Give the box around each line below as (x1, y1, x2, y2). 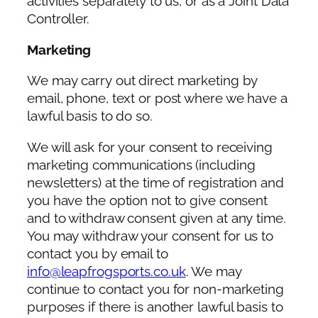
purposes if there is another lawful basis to (27, 299, 283, 314)
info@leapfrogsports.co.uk (27, 263, 186, 279)
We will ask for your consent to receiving (27, 139, 273, 155)
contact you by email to (27, 246, 168, 261)
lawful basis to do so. (27, 109, 153, 124)
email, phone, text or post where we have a (27, 91, 287, 106)
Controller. (27, 11, 89, 27)
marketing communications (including (27, 157, 256, 172)
